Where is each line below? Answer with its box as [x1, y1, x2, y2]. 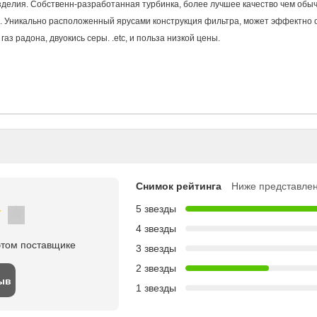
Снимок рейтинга [136, 180, 221, 192]
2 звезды [136, 263, 176, 274]
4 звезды [136, 223, 176, 234]
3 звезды [136, 243, 176, 254]
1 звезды [136, 282, 176, 294]
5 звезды [136, 203, 176, 214]
